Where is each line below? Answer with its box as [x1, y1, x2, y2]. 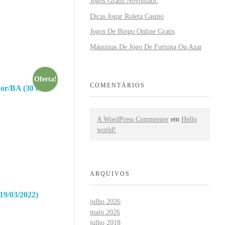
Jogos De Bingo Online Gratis [90, 28, 175, 36]
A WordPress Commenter [97, 115, 169, 123]
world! [97, 126, 116, 134]
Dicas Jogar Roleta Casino [90, 12, 164, 20]
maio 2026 [90, 208, 120, 216]
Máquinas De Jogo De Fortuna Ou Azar [90, 43, 202, 51]
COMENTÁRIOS [90, 81, 145, 89]
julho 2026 [90, 198, 121, 206]
